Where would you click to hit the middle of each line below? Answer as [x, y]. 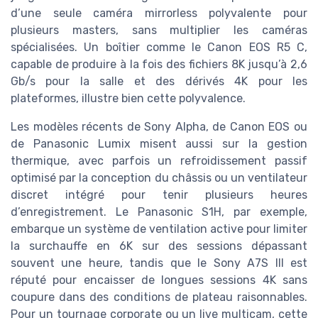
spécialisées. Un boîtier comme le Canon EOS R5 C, [159, 48]
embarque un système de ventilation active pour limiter [159, 229]
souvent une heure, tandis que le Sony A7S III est [159, 263]
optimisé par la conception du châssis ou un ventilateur [159, 178]
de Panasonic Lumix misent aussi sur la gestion [159, 144]
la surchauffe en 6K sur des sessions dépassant [159, 246]
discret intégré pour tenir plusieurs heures [159, 195]
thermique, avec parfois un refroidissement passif [159, 161]
